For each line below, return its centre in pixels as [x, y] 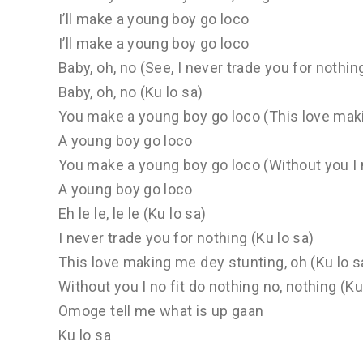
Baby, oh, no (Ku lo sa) [131, 92]
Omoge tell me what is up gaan [161, 311]
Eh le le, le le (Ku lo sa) [132, 214]
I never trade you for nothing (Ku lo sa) [186, 238]
